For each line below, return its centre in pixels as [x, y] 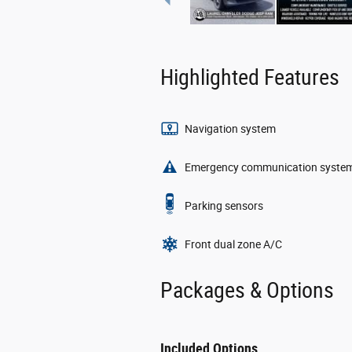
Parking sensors [224, 206]
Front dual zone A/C [233, 245]
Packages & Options [247, 291]
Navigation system [230, 129]
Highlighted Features [250, 78]
